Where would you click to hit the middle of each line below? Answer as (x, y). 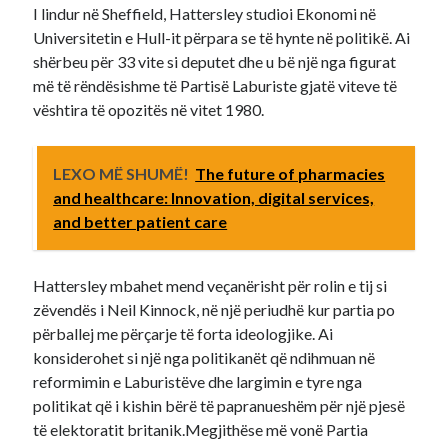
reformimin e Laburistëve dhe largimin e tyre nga (198, 381)
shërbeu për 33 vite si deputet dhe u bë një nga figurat (215, 61)
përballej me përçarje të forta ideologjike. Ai (183, 333)
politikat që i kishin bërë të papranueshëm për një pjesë (219, 405)
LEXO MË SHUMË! (121, 173)
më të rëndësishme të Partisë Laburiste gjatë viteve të (215, 85)
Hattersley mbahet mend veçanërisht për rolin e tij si (210, 285)
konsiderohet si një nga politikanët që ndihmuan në (204, 357)
